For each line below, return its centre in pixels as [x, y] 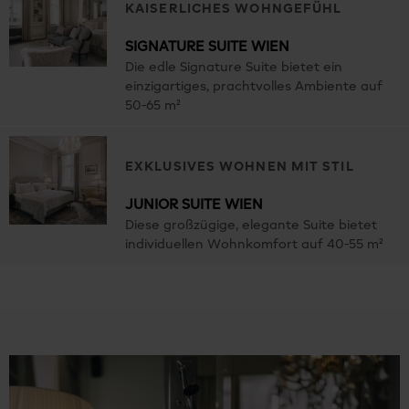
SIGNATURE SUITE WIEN [207, 47]
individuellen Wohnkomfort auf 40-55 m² [254, 244]
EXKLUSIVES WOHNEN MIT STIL [240, 168]
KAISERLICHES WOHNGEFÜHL [234, 10]
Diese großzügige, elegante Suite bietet [251, 225]
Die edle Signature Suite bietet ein [234, 68]
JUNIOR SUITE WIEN [194, 204]
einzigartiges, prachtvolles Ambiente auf [254, 87]
